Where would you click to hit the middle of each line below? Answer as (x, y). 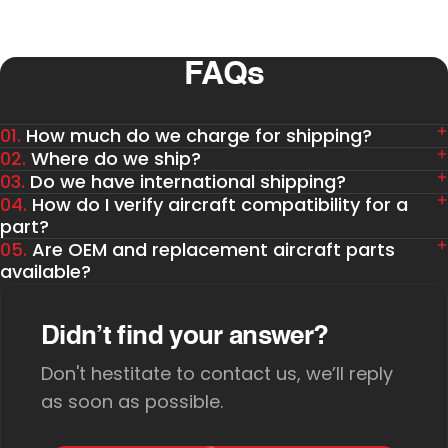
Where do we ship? (116, 159)
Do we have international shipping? (188, 182)
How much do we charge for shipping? (199, 136)
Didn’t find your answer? (185, 337)
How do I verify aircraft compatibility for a (220, 205)
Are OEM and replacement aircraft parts (213, 250)
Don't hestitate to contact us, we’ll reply (217, 374)
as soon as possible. (132, 402)
